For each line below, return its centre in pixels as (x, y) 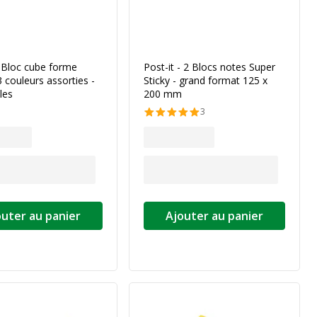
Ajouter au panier (214, 216)
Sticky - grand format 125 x (206, 80)
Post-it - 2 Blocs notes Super (209, 67)
